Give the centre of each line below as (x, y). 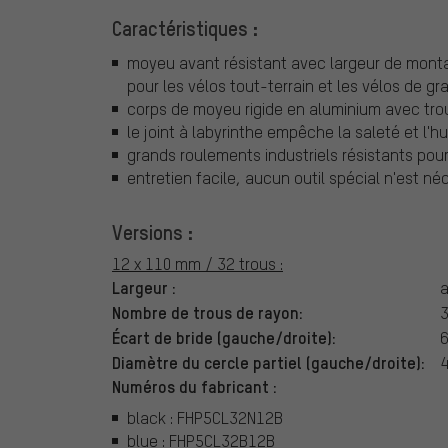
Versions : (152, 231)
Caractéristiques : (185, 28)
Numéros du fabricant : (194, 385)
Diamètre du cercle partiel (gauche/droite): (268, 361)
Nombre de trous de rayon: (207, 311)
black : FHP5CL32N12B (205, 418)
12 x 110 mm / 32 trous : (197, 263)
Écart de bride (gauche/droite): (224, 336)
